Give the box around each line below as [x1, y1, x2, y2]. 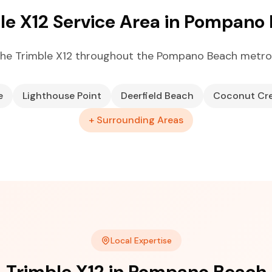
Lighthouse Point [22, 89, 101, 102]
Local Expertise [110, 235, 172, 246]
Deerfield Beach [120, 89, 194, 102]
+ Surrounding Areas [89, 114, 183, 126]
